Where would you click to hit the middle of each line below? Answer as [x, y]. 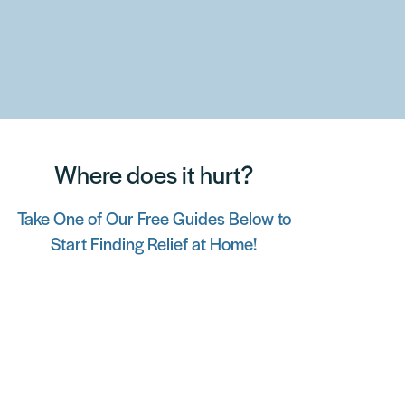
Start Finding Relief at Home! [154, 246]
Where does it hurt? [154, 178]
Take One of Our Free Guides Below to [154, 221]
